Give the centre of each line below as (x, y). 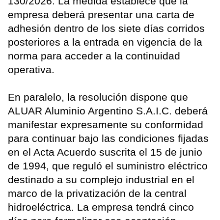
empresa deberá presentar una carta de (101, 15)
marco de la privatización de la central (97, 193)
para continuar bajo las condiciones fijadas (108, 138)
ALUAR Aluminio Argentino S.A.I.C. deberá (108, 111)
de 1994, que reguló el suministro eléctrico (108, 166)
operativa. (31, 70)
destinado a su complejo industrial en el (101, 180)
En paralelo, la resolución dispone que (98, 97)
